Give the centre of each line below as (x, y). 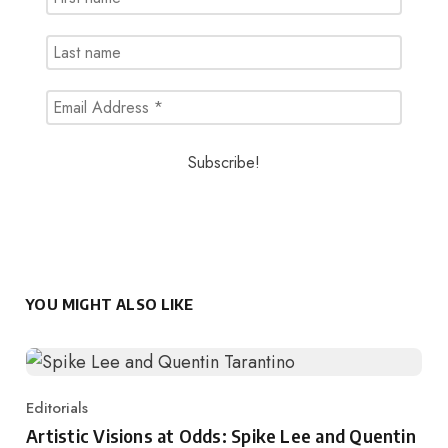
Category (56, 418)
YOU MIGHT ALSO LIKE (109, 303)
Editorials (57, 407)
